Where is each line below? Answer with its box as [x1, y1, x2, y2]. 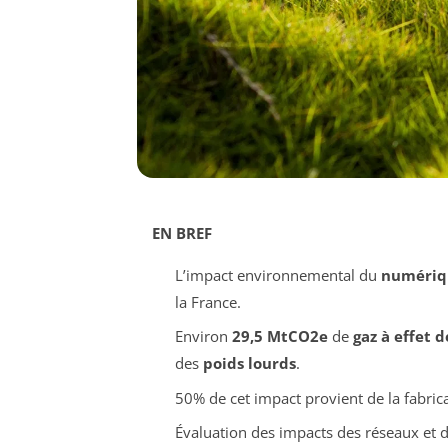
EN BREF [152, 222, 212, 243]
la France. [174, 291, 241, 312]
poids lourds [202, 353, 296, 374]
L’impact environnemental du [174, 264, 381, 285]
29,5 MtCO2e [231, 326, 328, 347]
